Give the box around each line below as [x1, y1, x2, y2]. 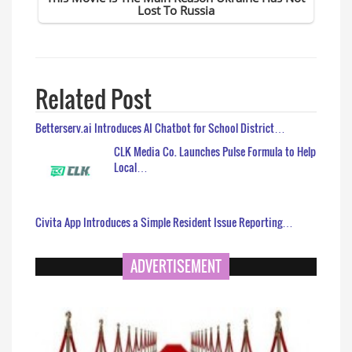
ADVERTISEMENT [130, 255, 222, 277]
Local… [114, 158, 148, 175]
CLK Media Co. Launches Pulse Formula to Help [114, 142, 316, 159]
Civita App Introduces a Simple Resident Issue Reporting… [35, 213, 293, 230]
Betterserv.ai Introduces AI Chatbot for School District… [35, 119, 285, 136]
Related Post [35, 80, 152, 116]
